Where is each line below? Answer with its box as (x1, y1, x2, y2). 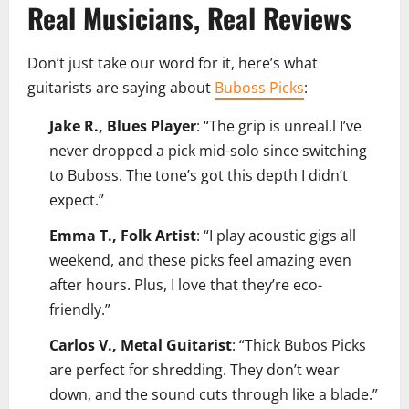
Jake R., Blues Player (49, 116, 196, 137)
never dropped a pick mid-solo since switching (49, 141, 367, 162)
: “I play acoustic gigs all (196, 225, 356, 246)
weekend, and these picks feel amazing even (49, 250, 351, 271)
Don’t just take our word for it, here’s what (27, 53, 318, 74)
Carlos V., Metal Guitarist (49, 335, 232, 356)
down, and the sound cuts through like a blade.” (49, 384, 378, 405)
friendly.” (49, 299, 110, 320)
